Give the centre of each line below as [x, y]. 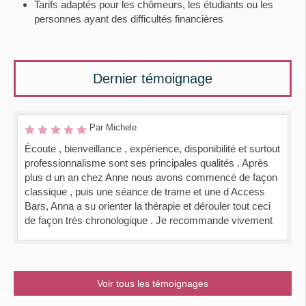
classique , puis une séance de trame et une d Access [145, 192]
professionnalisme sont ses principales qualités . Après [147, 163]
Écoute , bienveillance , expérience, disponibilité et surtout [152, 149]
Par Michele [113, 127]
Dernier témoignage [153, 79]
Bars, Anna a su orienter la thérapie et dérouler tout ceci [148, 206]
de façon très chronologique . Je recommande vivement [149, 220]
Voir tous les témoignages [153, 283]
